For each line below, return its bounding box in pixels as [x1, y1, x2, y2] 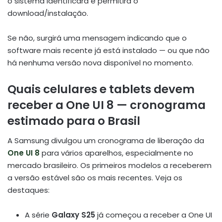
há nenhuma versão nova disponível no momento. [7, 57, 193, 68]
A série [25, 210, 52, 221]
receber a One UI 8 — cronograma [7, 97, 206, 113]
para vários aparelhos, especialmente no [42, 148, 193, 159]
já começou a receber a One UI [95, 210, 212, 221]
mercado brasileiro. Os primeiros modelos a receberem [7, 160, 212, 171]
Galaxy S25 [52, 210, 95, 221]
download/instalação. [7, 7, 88, 18]
